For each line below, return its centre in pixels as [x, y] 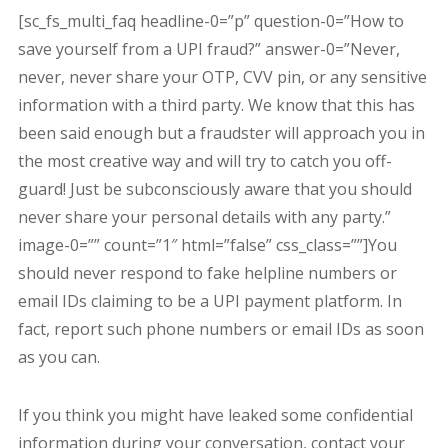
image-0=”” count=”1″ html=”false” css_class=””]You [207, 245]
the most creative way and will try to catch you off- [204, 161]
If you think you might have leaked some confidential [215, 415]
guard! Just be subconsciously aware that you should [214, 189]
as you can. [58, 357]
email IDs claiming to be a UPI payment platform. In [209, 301]
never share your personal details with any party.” [204, 217]
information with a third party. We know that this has [216, 105]
